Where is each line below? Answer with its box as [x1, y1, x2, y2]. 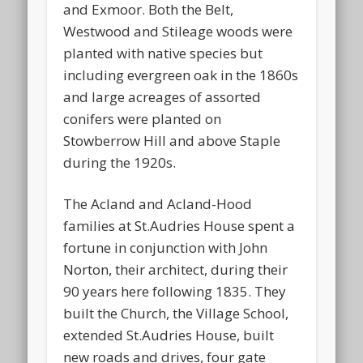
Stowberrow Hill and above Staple [63, 130, 281, 150]
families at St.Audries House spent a [63, 216, 296, 235]
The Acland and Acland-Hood [63, 194, 253, 213]
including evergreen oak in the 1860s [63, 65, 299, 84]
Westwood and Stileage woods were [63, 21, 293, 41]
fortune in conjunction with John [63, 237, 268, 257]
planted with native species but [63, 43, 263, 62]
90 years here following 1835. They [63, 281, 287, 301]
